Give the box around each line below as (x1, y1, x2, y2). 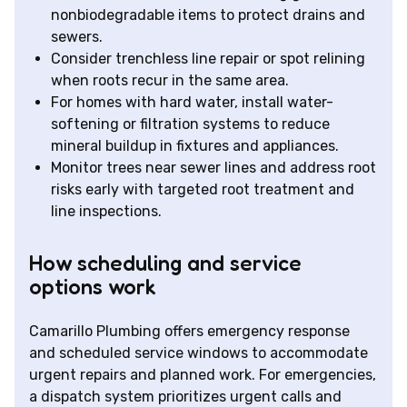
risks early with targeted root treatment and (51, 181, 354, 199)
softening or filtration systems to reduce (51, 115, 330, 134)
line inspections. (51, 203, 162, 221)
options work (29, 273, 156, 301)
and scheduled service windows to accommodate (29, 344, 368, 362)
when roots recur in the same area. (51, 72, 289, 90)
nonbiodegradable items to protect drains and (51, 6, 365, 25)
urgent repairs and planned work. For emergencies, (29, 366, 376, 384)
